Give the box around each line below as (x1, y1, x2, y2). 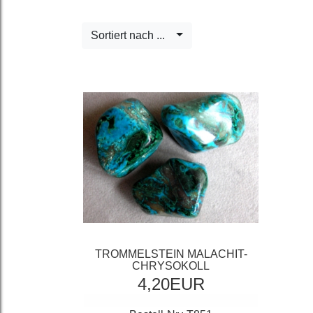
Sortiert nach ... (91, 29, 173, 41)
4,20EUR (137, 275, 205, 294)
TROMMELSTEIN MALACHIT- (94, 248, 247, 261)
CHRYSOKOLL (132, 260, 210, 272)
